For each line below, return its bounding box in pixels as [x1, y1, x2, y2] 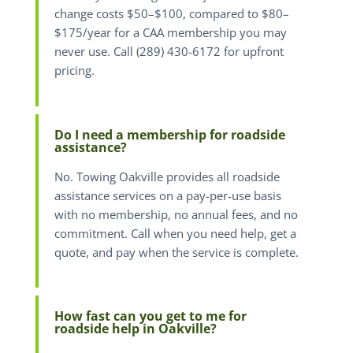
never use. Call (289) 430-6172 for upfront [54, 44, 284, 60]
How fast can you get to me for [54, 307, 247, 325]
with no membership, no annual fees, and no [54, 206, 298, 222]
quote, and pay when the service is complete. [54, 244, 299, 260]
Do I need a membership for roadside [54, 125, 285, 143]
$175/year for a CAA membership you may [54, 25, 287, 41]
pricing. [54, 63, 95, 79]
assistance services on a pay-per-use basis [54, 188, 281, 203]
